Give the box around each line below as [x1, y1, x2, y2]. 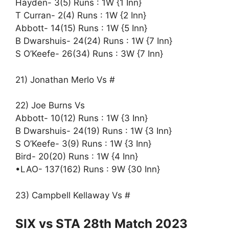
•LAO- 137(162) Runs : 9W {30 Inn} [15, 164, 160, 175]
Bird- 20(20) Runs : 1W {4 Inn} [15, 151, 138, 162]
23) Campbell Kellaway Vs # [15, 190, 130, 200]
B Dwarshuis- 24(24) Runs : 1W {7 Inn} [15, 36, 172, 47]
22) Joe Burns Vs [15, 100, 85, 111]
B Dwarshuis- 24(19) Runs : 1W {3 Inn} [15, 126, 172, 136]
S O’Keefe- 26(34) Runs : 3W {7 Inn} [15, 49, 163, 59]
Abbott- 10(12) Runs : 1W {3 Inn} [15, 113, 148, 124]
